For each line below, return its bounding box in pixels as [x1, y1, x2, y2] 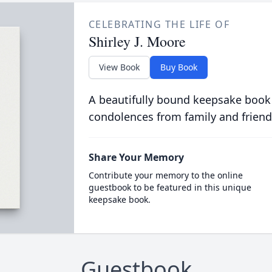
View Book [98, 61, 140, 73]
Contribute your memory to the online [88, 169, 243, 181]
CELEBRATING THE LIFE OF [88, 17, 230, 31]
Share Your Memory [88, 150, 184, 164]
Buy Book [160, 61, 197, 73]
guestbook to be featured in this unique [88, 181, 251, 193]
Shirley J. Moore [88, 31, 186, 51]
